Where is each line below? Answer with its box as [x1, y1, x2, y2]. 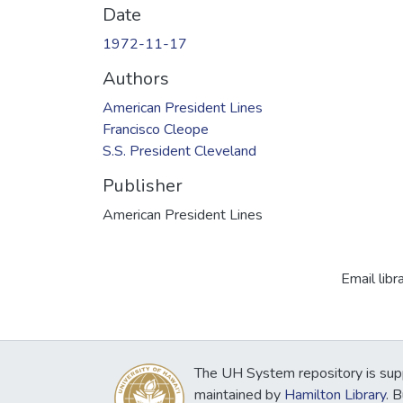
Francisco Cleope [103, 119, 209, 139]
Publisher [103, 173, 183, 198]
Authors [103, 66, 169, 91]
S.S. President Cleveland [103, 140, 256, 161]
